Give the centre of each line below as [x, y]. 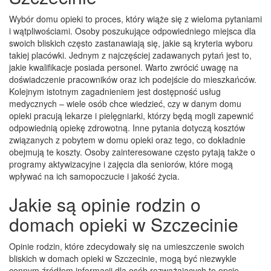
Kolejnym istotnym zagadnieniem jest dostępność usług [115, 91]
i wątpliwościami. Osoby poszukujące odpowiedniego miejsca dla [132, 31]
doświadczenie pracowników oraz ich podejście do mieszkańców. [133, 79]
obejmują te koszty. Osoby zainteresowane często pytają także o [132, 152]
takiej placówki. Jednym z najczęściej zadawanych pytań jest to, [130, 55]
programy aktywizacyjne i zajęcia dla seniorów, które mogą [121, 164]
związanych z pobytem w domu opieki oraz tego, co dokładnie [127, 139]
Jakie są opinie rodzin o [105, 204]
